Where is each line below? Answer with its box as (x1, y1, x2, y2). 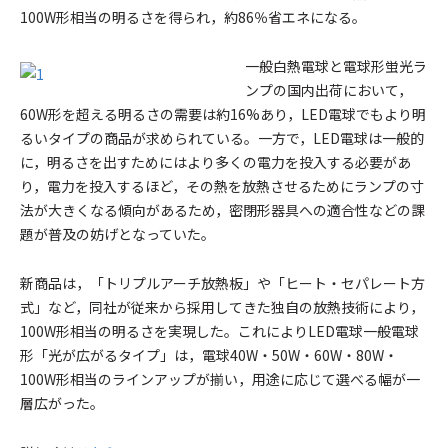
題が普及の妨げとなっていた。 (20, 224, 215, 244)
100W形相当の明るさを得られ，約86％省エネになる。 (20, 7, 366, 27)
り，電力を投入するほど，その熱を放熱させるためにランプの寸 (20, 176, 424, 196)
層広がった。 (20, 393, 104, 413)
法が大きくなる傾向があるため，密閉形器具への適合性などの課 (20, 200, 425, 220)
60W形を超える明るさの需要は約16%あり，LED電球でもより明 (20, 104, 426, 124)
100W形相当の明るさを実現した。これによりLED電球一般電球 (20, 321, 419, 341)
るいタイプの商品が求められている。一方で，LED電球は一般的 (20, 128, 424, 148)
